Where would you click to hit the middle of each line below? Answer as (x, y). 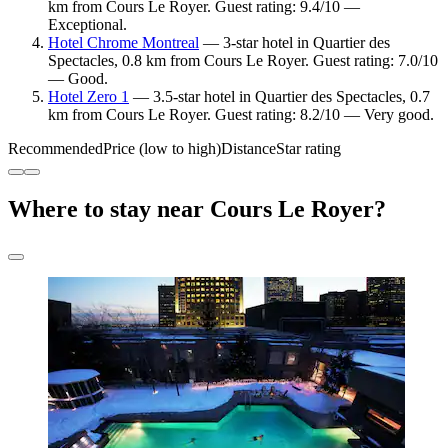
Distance (248, 149)
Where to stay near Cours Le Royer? (197, 209)
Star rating (308, 149)
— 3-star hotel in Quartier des (294, 43)
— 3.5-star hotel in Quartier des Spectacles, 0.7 (279, 97)
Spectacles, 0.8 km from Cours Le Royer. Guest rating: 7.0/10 (243, 61)
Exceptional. (87, 25)
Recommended (55, 149)
